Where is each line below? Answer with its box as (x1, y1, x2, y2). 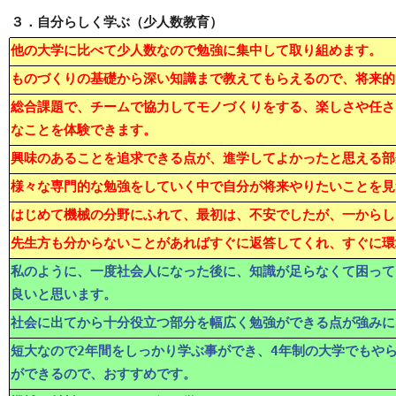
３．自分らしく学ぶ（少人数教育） (11, 14, 223, 30)
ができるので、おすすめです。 (11, 366, 196, 381)
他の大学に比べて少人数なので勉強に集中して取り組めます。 (11, 42, 382, 57)
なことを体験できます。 (11, 122, 156, 137)
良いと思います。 (11, 286, 117, 301)
